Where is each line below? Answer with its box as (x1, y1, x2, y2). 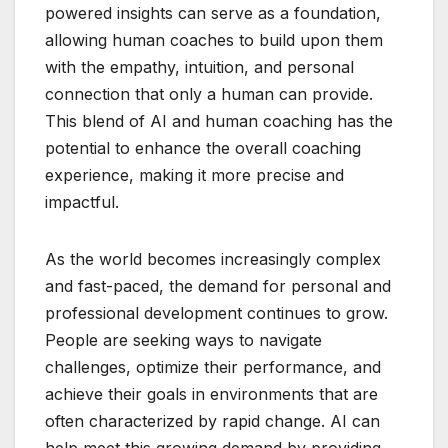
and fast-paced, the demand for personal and (45, 276, 391, 297)
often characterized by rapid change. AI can (45, 411, 380, 432)
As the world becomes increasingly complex (45, 249, 381, 270)
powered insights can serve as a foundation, (45, 3, 381, 24)
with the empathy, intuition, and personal (45, 57, 354, 78)
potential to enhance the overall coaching (45, 138, 361, 159)
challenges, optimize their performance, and (45, 357, 381, 378)
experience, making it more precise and (45, 165, 344, 186)
